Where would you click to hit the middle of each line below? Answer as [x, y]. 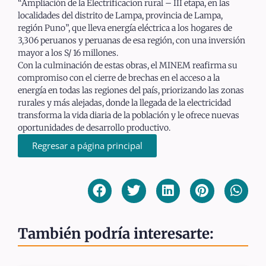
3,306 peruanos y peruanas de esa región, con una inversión [132, 41]
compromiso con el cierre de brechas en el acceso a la [119, 78]
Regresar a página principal [87, 146]
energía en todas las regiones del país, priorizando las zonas [131, 91]
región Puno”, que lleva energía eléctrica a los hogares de [125, 28]
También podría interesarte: [116, 233]
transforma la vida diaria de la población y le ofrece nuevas [129, 115]
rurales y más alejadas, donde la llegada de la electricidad [124, 103]
